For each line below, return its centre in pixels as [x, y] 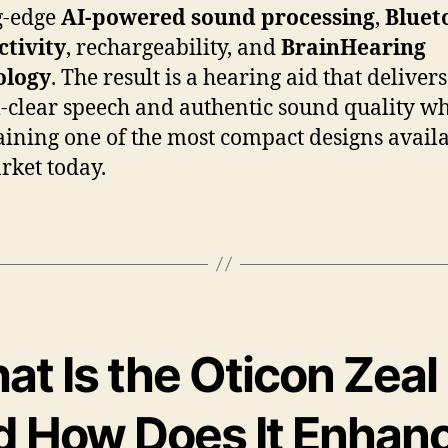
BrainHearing [353, 48]
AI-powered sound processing [218, 18]
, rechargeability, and [173, 48]
